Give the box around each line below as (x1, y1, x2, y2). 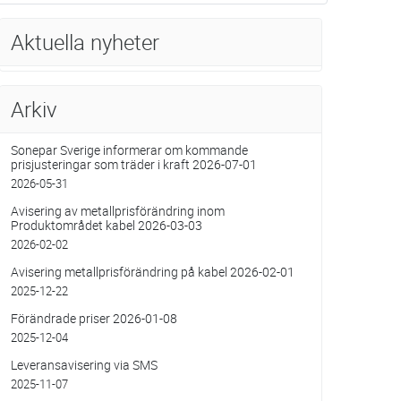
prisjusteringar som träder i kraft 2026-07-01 (10, 156, 257, 174)
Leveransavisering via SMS (10, 356, 158, 374)
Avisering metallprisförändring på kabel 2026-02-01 (10, 263, 294, 281)
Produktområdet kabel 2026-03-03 (10, 217, 202, 235)
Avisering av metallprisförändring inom (10, 202, 225, 220)
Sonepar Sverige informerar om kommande (10, 141, 248, 159)
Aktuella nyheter (10, 28, 159, 57)
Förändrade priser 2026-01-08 (10, 310, 177, 328)
